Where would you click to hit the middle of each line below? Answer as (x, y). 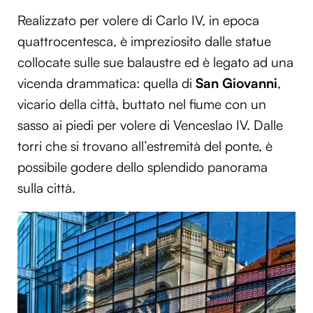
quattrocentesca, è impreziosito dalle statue (144, 42)
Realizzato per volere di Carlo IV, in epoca (138, 21)
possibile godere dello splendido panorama (143, 167)
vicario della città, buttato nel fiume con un (142, 104)
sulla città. (46, 188)
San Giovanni (236, 83)
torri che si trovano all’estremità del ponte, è (145, 146)
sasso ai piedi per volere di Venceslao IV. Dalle (150, 125)
